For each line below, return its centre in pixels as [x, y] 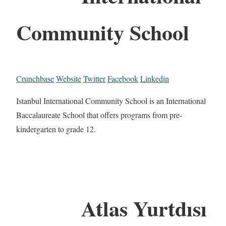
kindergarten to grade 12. [56, 129]
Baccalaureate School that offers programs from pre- [99, 115]
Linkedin [155, 78]
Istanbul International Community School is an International [111, 100]
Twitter [94, 78]
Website [69, 78]
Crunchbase [35, 78]
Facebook [123, 78]
